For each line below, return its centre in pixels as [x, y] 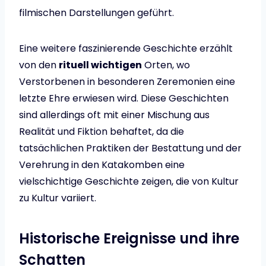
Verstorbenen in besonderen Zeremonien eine [127, 82]
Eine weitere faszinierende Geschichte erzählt [126, 49]
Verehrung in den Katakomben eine [102, 165]
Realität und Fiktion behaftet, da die [102, 132]
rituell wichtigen [100, 65]
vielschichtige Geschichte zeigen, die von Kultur [129, 182]
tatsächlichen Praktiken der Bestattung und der [130, 148]
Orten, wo [166, 65]
